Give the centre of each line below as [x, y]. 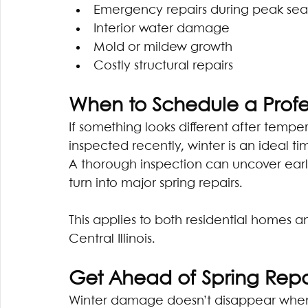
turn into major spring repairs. [156, 184]
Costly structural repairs [163, 66]
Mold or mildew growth [163, 48]
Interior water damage [162, 29]
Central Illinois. [114, 240]
